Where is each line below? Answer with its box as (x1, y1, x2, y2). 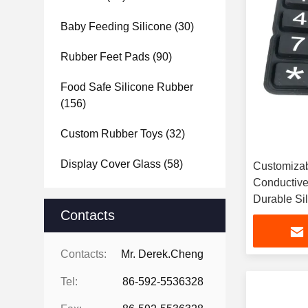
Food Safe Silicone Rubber (60, 81, 193, 93)
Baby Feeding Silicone (60, 21, 172, 32)
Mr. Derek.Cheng (121, 248, 203, 260)
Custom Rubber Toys (60, 128, 163, 140)
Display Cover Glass (60, 158, 161, 170)
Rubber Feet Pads (60, 51, 150, 63)
